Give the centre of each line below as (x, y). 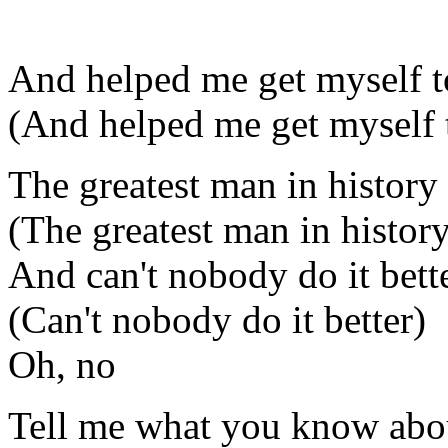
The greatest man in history (223, 184)
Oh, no (62, 364)
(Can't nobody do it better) (217, 319)
